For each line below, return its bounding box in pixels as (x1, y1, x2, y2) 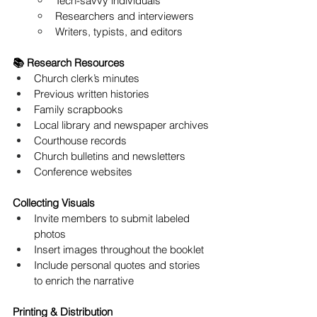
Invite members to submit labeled (34, 212, 192, 226)
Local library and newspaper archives (34, 118, 209, 132)
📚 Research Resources (13, 56, 125, 70)
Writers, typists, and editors (55, 25, 183, 39)
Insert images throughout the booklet (34, 243, 204, 257)
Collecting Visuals (13, 196, 95, 210)
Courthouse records (34, 134, 127, 148)
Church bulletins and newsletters (34, 149, 185, 163)
